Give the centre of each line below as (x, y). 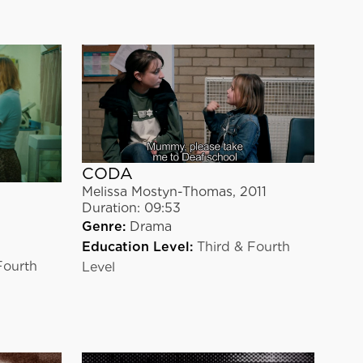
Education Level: (137, 247)
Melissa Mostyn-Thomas (157, 192)
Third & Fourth (243, 247)
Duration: (111, 208)
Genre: (103, 227)
